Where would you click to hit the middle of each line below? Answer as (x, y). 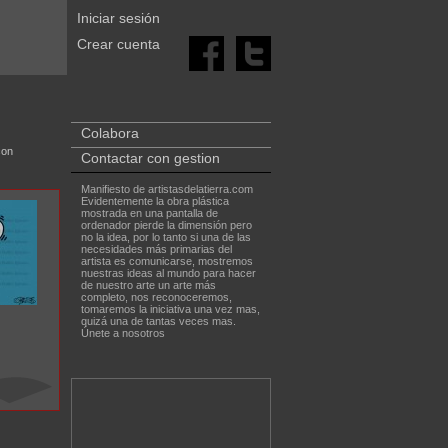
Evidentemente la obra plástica (154, 201)
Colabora (109, 133)
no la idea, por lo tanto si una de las (165, 237)
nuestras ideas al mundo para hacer (168, 273)
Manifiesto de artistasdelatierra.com (166, 189)
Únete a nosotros (122, 333)
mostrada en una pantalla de (149, 213)
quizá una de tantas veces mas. (158, 321)
